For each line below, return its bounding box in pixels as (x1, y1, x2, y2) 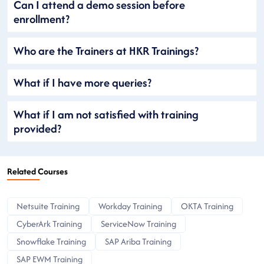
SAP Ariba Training (105, 235, 171, 247)
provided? (14, 120, 61, 137)
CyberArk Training (16, 217, 82, 230)
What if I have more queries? (14, 74, 151, 91)
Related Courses (7, 164, 68, 177)
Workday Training (98, 199, 162, 212)
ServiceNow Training (101, 217, 176, 230)
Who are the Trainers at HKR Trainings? (14, 42, 199, 59)
